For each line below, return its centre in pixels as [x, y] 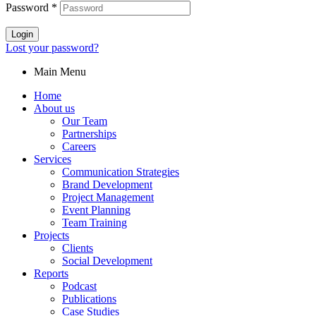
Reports [51, 274]
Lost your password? [52, 48]
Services [53, 159]
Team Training [95, 223]
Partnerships [89, 134]
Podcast [79, 286]
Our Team [85, 121]
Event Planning [96, 210]
